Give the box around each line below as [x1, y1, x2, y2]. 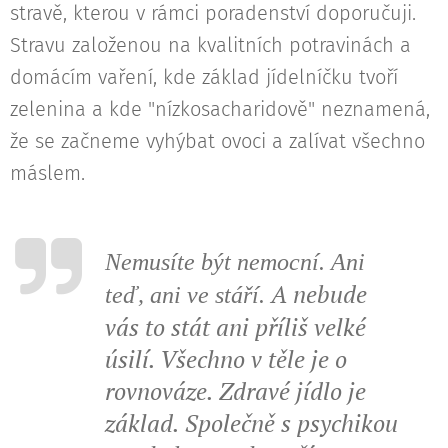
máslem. [10, 161, 91, 186]
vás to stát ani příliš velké [105, 311, 366, 344]
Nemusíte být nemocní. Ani [105, 249, 365, 276]
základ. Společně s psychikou [105, 407, 398, 440]
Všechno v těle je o [160, 343, 347, 376]
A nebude [271, 278, 367, 311]
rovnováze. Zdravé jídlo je [105, 375, 366, 408]
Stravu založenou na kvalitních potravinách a [10, 33, 411, 58]
